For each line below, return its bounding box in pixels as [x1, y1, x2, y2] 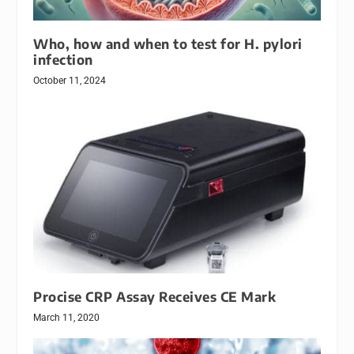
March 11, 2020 [33, 311, 100, 323]
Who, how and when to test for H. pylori [33, 35, 303, 52]
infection [33, 51, 93, 68]
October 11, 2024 [33, 74, 107, 86]
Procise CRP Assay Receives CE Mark [33, 288, 277, 305]
